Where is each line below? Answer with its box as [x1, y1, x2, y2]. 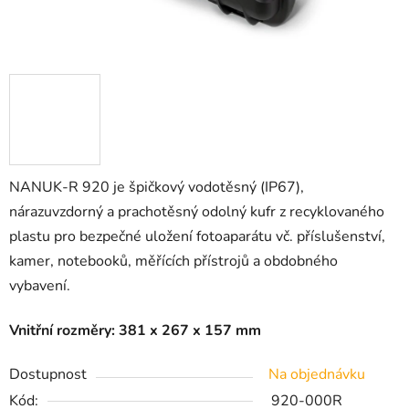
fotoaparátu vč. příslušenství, [196, 226, 385, 247]
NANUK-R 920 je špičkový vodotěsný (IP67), [9, 177, 304, 198]
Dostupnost [9, 364, 87, 385]
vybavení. [9, 276, 70, 297]
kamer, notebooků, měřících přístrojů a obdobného [9, 251, 338, 272]
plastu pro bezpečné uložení [9, 226, 196, 247]
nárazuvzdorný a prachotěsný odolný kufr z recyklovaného [9, 202, 384, 223]
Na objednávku [268, 364, 365, 385]
